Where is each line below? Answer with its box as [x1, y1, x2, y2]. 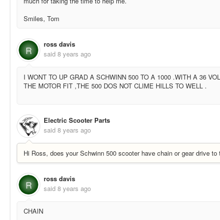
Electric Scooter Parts [44, 115, 110, 125]
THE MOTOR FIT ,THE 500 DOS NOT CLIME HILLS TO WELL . [24, 81, 207, 90]
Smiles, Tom [24, 13, 63, 23]
